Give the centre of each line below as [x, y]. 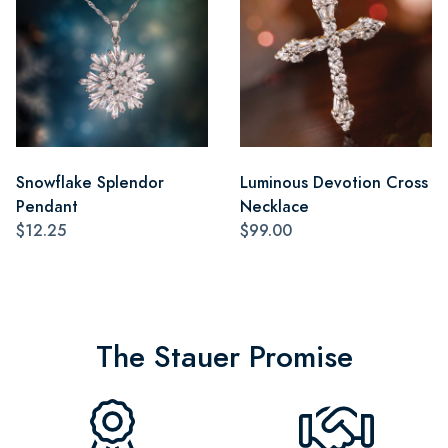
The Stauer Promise [224, 356]
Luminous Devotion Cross [334, 182]
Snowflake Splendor [90, 182]
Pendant [47, 206]
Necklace [274, 206]
